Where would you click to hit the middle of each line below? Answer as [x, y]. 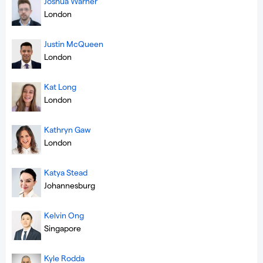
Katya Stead [66, 172]
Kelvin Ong [64, 215]
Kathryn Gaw [68, 129]
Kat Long [60, 86]
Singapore [63, 228]
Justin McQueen [74, 43]
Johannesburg [70, 185]
